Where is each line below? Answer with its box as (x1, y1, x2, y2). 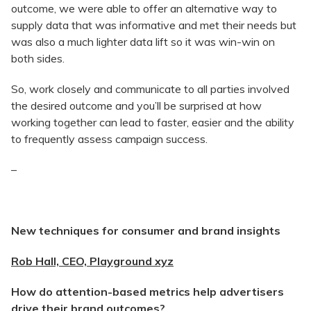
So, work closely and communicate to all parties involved (11, 82, 289, 96)
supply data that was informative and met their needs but (11, 18, 296, 33)
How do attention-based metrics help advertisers (11, 285, 284, 299)
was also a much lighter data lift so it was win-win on (11, 35, 275, 49)
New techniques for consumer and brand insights (11, 224, 280, 238)
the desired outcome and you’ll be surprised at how (11, 99, 262, 113)
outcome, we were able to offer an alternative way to (11, 1, 277, 16)
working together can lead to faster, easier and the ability (11, 115, 294, 130)
